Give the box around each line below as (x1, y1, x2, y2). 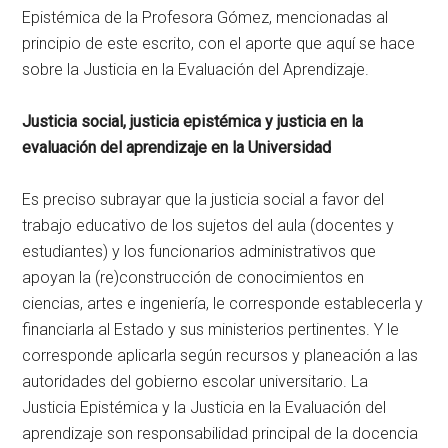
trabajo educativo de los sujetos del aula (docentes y (22, 216, 395, 236)
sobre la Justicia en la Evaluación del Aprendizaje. (22, 60, 370, 80)
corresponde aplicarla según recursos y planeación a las (22, 346, 419, 366)
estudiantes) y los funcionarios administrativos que (22, 242, 377, 262)
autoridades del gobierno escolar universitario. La (22, 372, 369, 392)
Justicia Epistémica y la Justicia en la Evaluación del (22, 398, 387, 418)
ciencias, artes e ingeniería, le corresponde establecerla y (22, 294, 424, 314)
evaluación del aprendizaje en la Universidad (22, 138, 332, 158)
